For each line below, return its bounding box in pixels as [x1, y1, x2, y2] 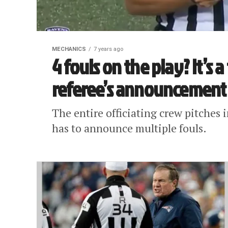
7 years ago [94, 46, 123, 52]
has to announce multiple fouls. [52, 121, 207, 135]
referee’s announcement [52, 75, 226, 103]
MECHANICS [52, 46, 86, 52]
